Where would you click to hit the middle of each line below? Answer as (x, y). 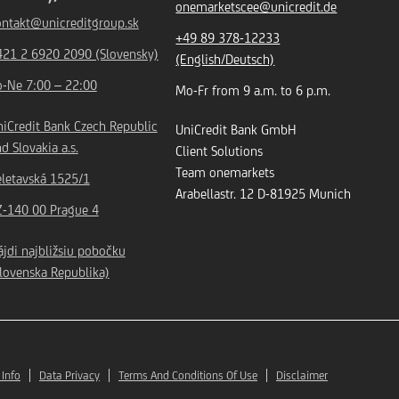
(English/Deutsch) (225, 59)
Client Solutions (220, 151)
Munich (330, 194)
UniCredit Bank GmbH (236, 130)
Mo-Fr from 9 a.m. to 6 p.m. (253, 90)
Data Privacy (69, 375)
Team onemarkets (225, 172)
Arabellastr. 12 (215, 194)
